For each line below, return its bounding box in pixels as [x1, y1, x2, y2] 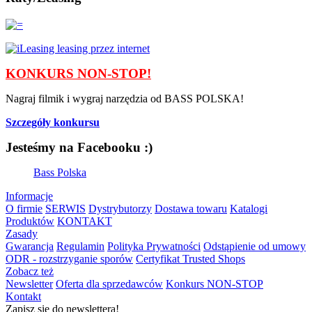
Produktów [6, 214, 54, 227]
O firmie [6, 202, 42, 214]
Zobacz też [6, 265, 54, 277]
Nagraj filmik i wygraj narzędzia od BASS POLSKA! [6, 92, 244, 104]
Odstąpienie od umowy [203, 240, 306, 252]
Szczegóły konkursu [6, 116, 100, 128]
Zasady [6, 227, 38, 240]
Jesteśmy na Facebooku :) [6, 139, 153, 155]
